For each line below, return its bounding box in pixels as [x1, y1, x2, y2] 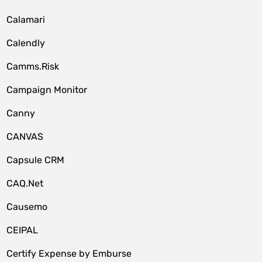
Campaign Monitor [6, 84, 88, 95]
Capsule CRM [6, 154, 65, 166]
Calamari [6, 14, 46, 25]
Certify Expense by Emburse [6, 248, 132, 259]
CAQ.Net [6, 178, 44, 189]
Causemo [6, 201, 48, 212]
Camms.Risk [6, 61, 60, 72]
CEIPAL [6, 225, 39, 236]
